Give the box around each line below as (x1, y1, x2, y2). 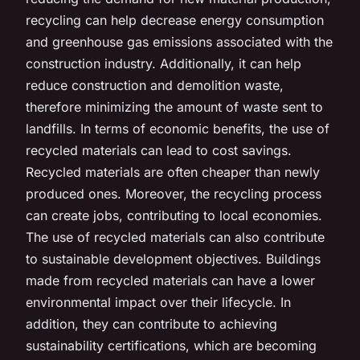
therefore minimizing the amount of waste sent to (26, 98, 323, 115)
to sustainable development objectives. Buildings (26, 250, 321, 267)
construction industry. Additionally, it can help (26, 55, 301, 72)
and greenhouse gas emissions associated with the (26, 33, 333, 50)
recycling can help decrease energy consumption (26, 11, 324, 28)
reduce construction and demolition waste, (26, 76, 284, 93)
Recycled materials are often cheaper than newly (26, 163, 320, 180)
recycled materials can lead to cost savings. (26, 141, 292, 158)
